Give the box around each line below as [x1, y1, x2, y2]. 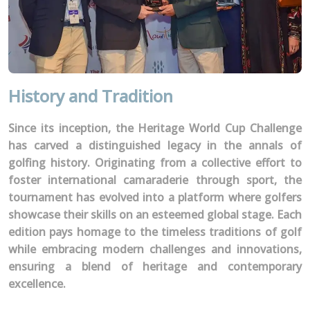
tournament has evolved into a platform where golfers [8, 189, 302, 205]
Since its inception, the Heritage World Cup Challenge [8, 120, 302, 136]
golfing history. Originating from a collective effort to [8, 154, 302, 170]
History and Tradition [8, 84, 173, 107]
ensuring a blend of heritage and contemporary [8, 258, 302, 274]
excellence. [8, 275, 66, 291]
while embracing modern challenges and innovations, [8, 241, 302, 257]
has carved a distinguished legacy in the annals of [8, 137, 302, 153]
